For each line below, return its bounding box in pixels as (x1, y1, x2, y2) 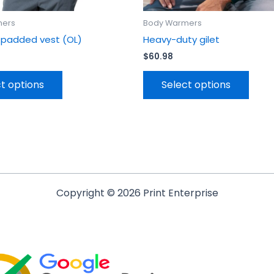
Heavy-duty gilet (143, 32, 220, 46)
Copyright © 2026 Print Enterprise (56, 185, 218, 200)
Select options (161, 78, 231, 92)
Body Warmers (143, 18, 202, 29)
